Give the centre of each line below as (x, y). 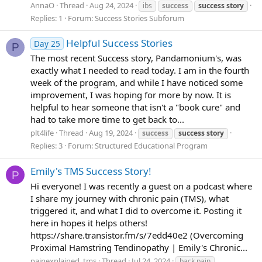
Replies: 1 (46, 18)
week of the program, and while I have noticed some (137, 82)
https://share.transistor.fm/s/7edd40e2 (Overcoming (137, 235)
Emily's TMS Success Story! (91, 171)
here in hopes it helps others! (89, 223)
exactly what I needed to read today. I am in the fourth (140, 70)
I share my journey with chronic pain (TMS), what (130, 198)
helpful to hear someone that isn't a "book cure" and (135, 107)
